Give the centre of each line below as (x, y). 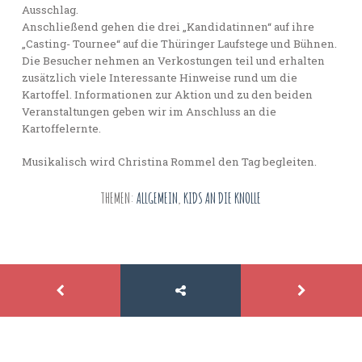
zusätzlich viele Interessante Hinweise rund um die (159, 77)
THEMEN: (119, 198)
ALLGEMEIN (157, 198)
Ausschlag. (50, 9)
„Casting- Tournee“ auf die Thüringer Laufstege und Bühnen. (179, 43)
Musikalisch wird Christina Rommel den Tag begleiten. (169, 161)
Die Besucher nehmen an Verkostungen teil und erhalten (173, 60)
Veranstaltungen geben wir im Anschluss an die (149, 111)
